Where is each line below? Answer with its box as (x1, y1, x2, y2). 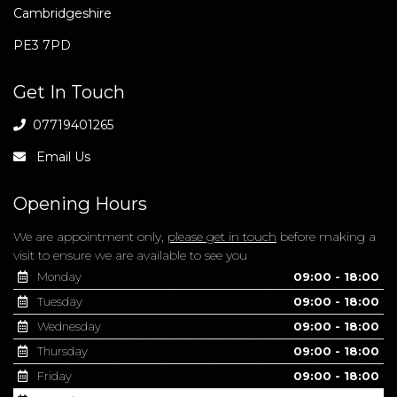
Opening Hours (13, 191, 147, 214)
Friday (34, 368, 72, 383)
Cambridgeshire (13, 4, 112, 21)
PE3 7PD (13, 36, 71, 53)
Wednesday (34, 318, 101, 333)
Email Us (33, 148, 90, 165)
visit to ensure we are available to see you (13, 246, 247, 263)
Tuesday (34, 293, 82, 308)
